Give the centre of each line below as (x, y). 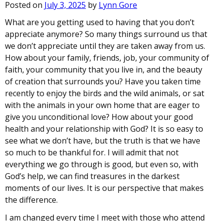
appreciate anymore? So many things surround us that (106, 34)
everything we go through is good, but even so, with (102, 164)
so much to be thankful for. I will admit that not (92, 152)
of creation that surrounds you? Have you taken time (103, 81)
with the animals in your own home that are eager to (102, 105)
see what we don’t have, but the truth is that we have (103, 140)
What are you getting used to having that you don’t (100, 22)
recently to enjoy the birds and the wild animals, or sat (105, 93)
